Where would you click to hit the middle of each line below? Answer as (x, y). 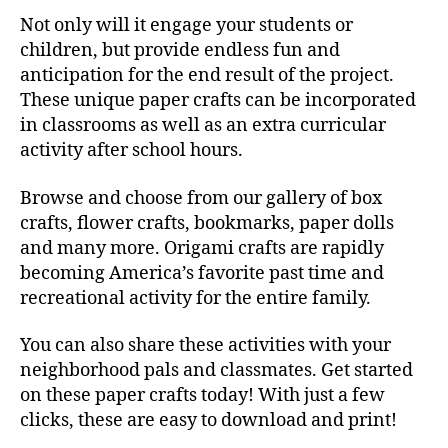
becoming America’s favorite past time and (202, 273)
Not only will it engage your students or (186, 26)
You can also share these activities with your (205, 346)
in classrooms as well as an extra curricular (203, 126)
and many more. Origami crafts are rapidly (202, 248)
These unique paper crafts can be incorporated (218, 101)
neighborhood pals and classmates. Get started (216, 371)
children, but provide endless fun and (180, 51)
